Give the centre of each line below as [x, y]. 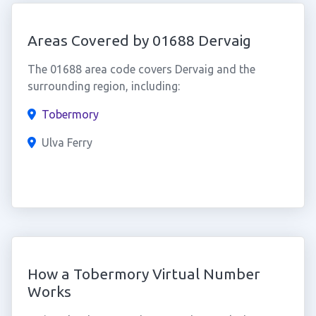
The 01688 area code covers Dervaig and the [141, 69]
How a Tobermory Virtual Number [144, 274]
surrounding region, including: [103, 86]
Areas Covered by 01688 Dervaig [139, 40]
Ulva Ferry [67, 142]
